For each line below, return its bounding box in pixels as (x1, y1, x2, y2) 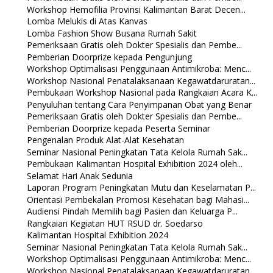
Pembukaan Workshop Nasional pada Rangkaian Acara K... (26, 87, 257, 99)
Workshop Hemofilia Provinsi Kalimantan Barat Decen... (26, 3, 246, 15)
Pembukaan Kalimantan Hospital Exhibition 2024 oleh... (26, 158, 243, 170)
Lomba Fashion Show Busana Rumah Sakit (26, 27, 197, 39)
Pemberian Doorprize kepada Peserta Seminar (26, 122, 210, 134)
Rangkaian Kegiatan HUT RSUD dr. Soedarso (26, 217, 203, 229)
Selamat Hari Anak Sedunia (26, 169, 133, 182)
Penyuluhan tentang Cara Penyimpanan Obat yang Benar (26, 98, 252, 110)
